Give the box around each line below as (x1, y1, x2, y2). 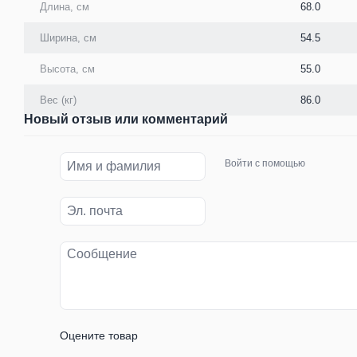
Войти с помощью (225, 158, 306, 170)
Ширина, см (40, 31, 96, 44)
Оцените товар (60, 328, 138, 342)
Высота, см (40, 62, 95, 75)
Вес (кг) (40, 93, 76, 106)
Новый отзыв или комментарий (24, 112, 228, 126)
